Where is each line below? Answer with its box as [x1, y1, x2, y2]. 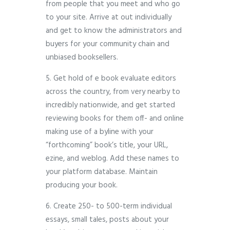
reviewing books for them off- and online [46, 112, 184, 125]
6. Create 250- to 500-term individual [46, 200, 172, 213]
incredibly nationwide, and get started [46, 99, 175, 112]
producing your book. [46, 179, 118, 192]
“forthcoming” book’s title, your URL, [46, 139, 168, 152]
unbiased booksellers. [46, 51, 118, 64]
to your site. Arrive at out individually [46, 11, 171, 24]
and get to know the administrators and [46, 25, 182, 37]
